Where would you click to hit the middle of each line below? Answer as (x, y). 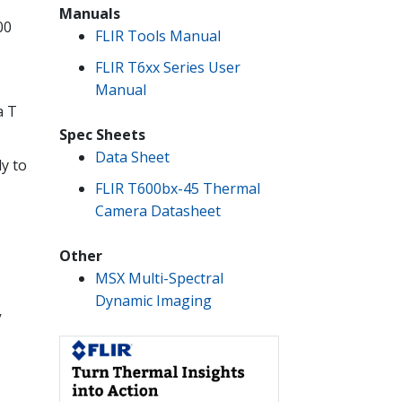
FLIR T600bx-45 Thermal (178, 188)
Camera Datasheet (158, 210)
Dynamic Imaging (153, 301)
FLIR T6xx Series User (168, 67)
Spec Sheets (102, 135)
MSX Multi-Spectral (159, 279)
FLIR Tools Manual (158, 36)
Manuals (90, 14)
